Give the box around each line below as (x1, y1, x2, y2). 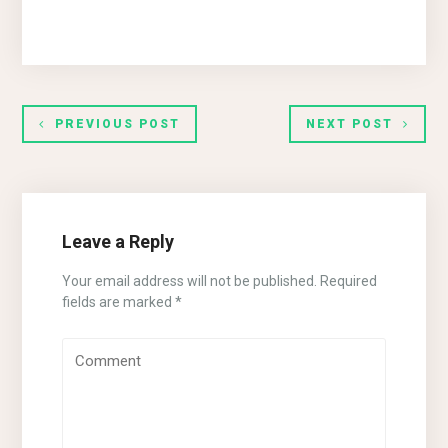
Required (317, 272, 378, 289)
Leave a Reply (62, 230, 175, 252)
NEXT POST (305, 116, 393, 131)
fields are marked (62, 293, 176, 310)
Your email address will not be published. (62, 272, 318, 289)
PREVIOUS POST (55, 116, 181, 131)
